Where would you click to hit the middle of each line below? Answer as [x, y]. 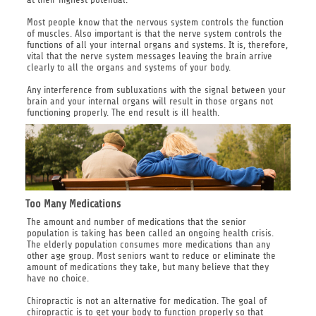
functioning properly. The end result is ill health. [123, 112]
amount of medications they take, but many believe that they [147, 267]
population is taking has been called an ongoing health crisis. [150, 233]
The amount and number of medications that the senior [136, 221]
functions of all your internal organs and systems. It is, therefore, [157, 44]
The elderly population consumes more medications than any [148, 244]
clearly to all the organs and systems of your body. [128, 67]
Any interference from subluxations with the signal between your [156, 90]
